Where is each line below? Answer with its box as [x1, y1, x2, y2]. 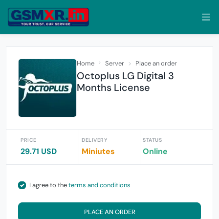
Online [143, 146, 168, 156]
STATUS [143, 137, 162, 143]
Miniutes [82, 146, 115, 156]
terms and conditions [68, 181, 131, 189]
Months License [77, 81, 150, 94]
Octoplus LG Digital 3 [77, 69, 174, 82]
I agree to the [29, 181, 68, 189]
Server [105, 59, 124, 67]
